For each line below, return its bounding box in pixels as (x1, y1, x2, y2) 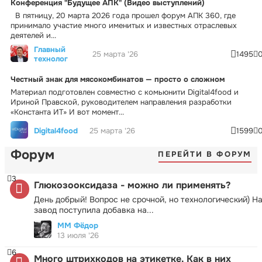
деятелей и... (11, 30, 56, 40)
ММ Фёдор (57, 220, 98, 230)
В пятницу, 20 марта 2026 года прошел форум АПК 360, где (11, 10, 236, 20)
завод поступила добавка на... (34, 204, 154, 215)
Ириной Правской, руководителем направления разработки (11, 96, 232, 107)
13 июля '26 (57, 230, 99, 240)
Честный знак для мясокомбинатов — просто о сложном (11, 74, 225, 84)
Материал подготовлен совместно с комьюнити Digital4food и (11, 87, 239, 97)
